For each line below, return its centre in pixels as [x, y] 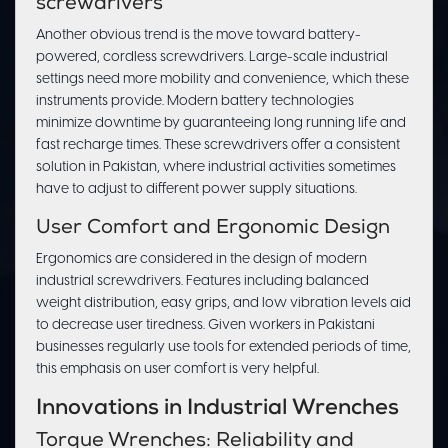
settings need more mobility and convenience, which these [222, 80]
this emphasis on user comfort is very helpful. [177, 370]
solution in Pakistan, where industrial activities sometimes [216, 168]
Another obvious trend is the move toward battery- [198, 36]
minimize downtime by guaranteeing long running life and [221, 124]
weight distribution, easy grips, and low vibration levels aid [223, 304]
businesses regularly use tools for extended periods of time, [223, 348]
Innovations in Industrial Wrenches [217, 409]
